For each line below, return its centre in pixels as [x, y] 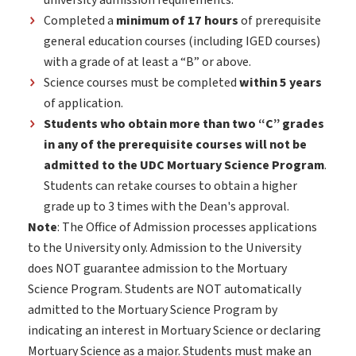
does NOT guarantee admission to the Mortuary [157, 269]
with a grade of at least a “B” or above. [147, 62]
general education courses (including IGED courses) [182, 42]
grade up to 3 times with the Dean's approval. [166, 207]
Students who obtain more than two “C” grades [184, 124]
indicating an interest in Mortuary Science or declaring [174, 331]
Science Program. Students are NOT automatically [164, 290]
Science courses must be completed [141, 83]
